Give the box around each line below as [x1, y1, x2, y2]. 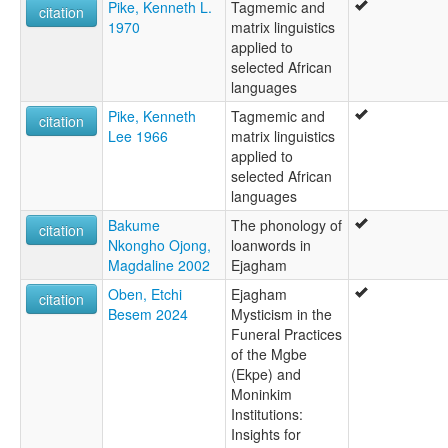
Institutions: [231, 404, 303, 425]
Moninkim [231, 384, 292, 405]
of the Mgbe [231, 344, 307, 365]
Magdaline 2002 [108, 255, 210, 276]
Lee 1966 [108, 126, 168, 147]
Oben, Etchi [108, 284, 182, 305]
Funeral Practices [231, 324, 342, 345]
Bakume [108, 215, 160, 236]
